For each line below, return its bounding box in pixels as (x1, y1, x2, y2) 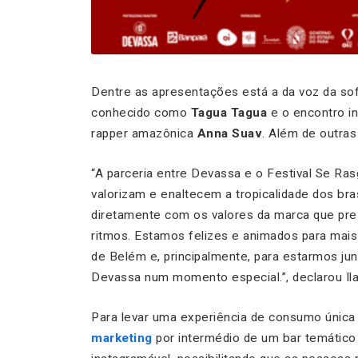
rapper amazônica (91, 125, 197, 141)
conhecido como (91, 105, 191, 120)
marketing (91, 330, 153, 345)
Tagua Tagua (190, 105, 267, 120)
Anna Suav (197, 125, 262, 141)
